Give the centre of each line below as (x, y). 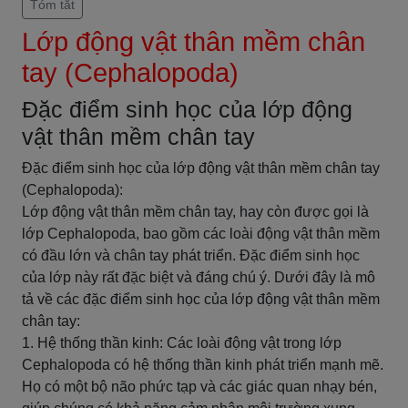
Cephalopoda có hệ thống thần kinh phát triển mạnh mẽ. (203, 365)
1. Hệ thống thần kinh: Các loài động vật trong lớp (182, 343)
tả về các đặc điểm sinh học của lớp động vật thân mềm (201, 299)
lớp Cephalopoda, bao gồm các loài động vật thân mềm (201, 234)
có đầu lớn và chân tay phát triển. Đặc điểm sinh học (191, 255)
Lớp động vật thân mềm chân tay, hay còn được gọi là (195, 212)
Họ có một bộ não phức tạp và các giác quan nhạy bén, (199, 387)
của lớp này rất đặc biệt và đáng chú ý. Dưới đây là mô (199, 277)
